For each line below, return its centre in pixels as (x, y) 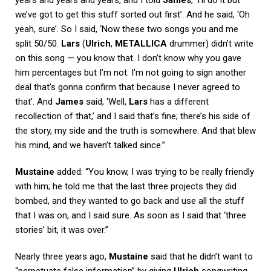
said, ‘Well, (106, 101)
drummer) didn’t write (210, 43)
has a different (178, 101)
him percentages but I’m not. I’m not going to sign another (131, 72)
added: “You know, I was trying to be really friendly (154, 171)
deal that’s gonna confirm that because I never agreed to (128, 87)
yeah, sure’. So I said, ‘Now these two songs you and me (127, 29)
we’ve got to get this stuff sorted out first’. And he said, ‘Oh (132, 14)
